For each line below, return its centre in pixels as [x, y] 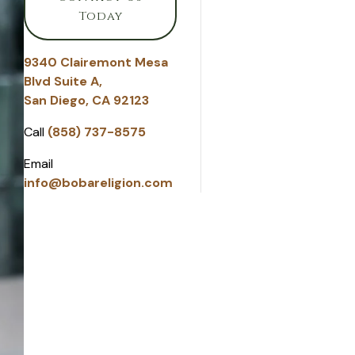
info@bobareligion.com [98, 182]
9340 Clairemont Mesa [96, 62]
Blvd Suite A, [63, 81]
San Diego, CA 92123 [86, 100]
